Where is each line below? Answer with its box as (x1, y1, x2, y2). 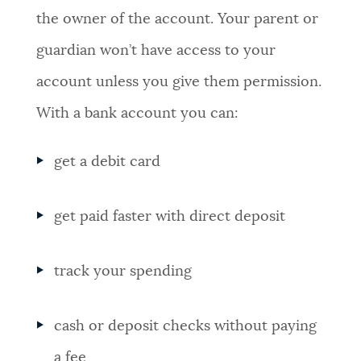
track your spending (54, 264, 193, 280)
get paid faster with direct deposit (54, 209, 286, 224)
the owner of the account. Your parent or (35, 11, 318, 27)
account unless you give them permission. (35, 74, 322, 89)
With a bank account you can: (35, 106, 239, 121)
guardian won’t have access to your (35, 43, 276, 58)
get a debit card (54, 154, 161, 169)
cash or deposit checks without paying (54, 319, 317, 334)
